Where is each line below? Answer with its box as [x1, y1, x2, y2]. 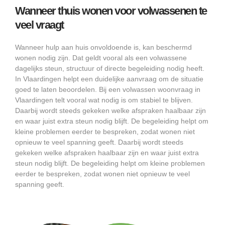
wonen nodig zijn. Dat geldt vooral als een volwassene [15, 53, 187, 62]
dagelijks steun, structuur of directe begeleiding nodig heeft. [15, 64, 204, 72]
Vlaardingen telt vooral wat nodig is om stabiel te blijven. [15, 95, 193, 104]
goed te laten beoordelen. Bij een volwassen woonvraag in [15, 85, 200, 93]
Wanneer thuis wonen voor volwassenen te [15, 4, 207, 17]
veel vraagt [15, 18, 64, 31]
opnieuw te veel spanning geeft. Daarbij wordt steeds [15, 138, 183, 146]
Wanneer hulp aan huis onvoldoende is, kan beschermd [15, 43, 192, 51]
